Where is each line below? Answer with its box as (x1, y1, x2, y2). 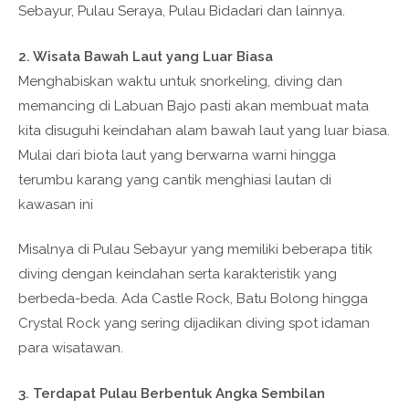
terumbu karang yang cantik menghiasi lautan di (18, 171, 331, 188)
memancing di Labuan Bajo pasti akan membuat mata (18, 97, 369, 114)
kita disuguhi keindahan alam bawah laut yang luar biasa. (18, 121, 390, 139)
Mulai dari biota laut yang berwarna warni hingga (18, 146, 336, 163)
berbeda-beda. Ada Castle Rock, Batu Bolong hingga (18, 290, 368, 307)
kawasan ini (18, 195, 93, 213)
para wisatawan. (18, 340, 123, 356)
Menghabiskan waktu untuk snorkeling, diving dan (18, 72, 342, 89)
